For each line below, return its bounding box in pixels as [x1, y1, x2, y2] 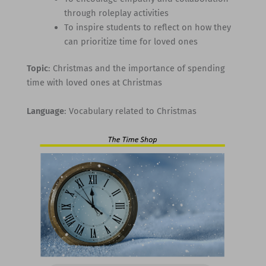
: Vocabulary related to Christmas [64, 105, 197, 116]
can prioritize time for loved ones [64, 36, 198, 47]
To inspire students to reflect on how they [64, 21, 232, 33]
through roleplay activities [64, 7, 169, 18]
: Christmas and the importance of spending [47, 63, 225, 74]
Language [26, 105, 64, 116]
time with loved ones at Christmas [26, 77, 162, 88]
